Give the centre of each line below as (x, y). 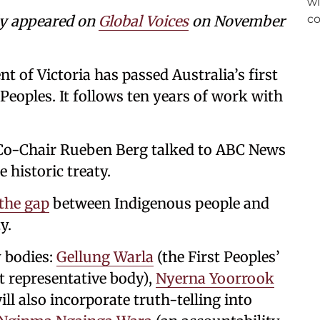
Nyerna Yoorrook (215, 278)
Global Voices (144, 21)
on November (237, 21)
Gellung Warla (105, 257)
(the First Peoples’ (217, 257)
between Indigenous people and (159, 203)
